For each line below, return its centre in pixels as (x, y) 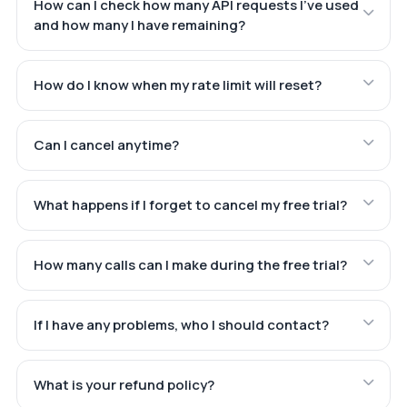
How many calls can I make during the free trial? (190, 265)
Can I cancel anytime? (106, 145)
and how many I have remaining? (139, 25)
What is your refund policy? (124, 385)
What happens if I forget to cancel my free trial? (190, 205)
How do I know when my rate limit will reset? (177, 85)
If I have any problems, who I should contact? (181, 325)
